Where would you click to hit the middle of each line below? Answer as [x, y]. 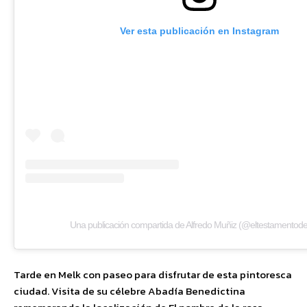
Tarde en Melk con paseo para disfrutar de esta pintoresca [153, 274]
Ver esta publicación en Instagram [199, 31]
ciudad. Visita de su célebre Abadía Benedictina [130, 291]
